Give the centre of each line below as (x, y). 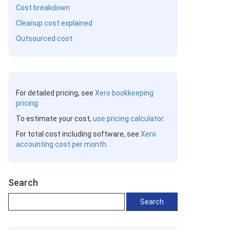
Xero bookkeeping (124, 93)
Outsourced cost (44, 39)
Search (23, 183)
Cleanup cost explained (54, 23)
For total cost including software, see (78, 134)
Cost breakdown (43, 8)
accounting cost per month (61, 144)
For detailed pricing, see (55, 93)
